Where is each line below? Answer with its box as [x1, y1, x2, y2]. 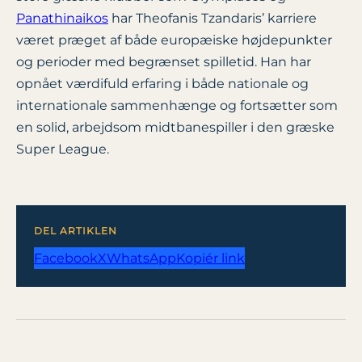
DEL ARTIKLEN [34, 225, 117, 238]
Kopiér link [176, 250, 245, 267]
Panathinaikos [16, 11, 108, 27]
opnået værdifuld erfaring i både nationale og [16, 76, 309, 92]
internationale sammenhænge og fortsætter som [16, 98, 338, 114]
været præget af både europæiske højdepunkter [16, 32, 332, 48]
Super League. [16, 141, 109, 158]
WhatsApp [107, 250, 176, 267]
